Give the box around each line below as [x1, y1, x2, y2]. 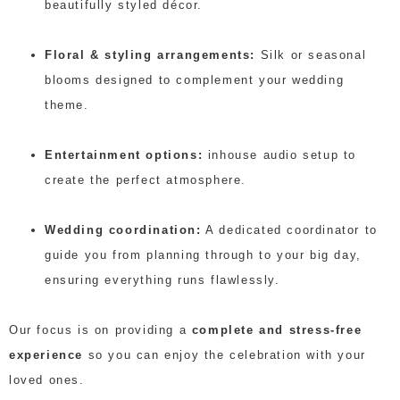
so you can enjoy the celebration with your [83, 347, 366, 362]
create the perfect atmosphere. [45, 172, 247, 187]
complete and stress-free [191, 322, 362, 337]
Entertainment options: [45, 147, 204, 162]
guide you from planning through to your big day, [45, 247, 362, 262]
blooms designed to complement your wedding [45, 72, 345, 87]
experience [9, 347, 83, 362]
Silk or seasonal [255, 47, 367, 62]
